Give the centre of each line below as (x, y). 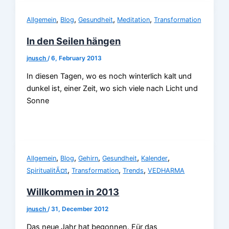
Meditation (134, 19)
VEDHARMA (166, 170)
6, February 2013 (77, 58)
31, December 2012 (80, 209)
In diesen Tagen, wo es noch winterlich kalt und (109, 76)
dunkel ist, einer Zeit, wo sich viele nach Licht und (112, 89)
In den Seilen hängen (74, 41)
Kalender (155, 158)
